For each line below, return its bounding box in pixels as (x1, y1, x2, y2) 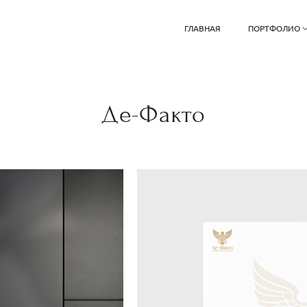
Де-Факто (101, 100, 206, 128)
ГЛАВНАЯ (184, 23, 221, 34)
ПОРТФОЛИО (247, 23, 300, 34)
